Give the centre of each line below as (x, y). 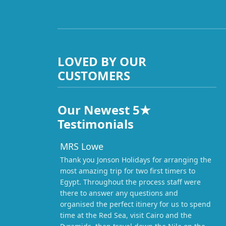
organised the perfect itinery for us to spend (135, 204)
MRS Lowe (82, 147)
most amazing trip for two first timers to (128, 171)
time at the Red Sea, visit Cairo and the (126, 215)
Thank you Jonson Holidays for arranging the (136, 160)
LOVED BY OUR (102, 62)
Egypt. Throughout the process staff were (130, 182)
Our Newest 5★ (104, 110)
